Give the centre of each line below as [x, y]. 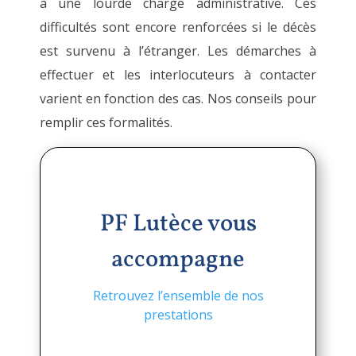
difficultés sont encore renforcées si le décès [178, 27]
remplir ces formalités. [106, 122]
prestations [178, 315]
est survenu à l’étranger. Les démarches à [178, 51]
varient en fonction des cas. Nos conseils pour [178, 99]
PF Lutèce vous [178, 224]
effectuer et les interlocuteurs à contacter [178, 75]
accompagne [178, 260]
